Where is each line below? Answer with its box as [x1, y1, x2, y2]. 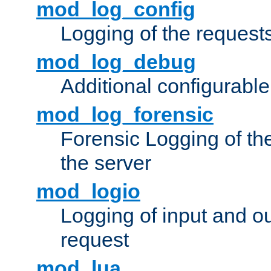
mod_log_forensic [36, 103, 214, 126]
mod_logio [36, 180, 140, 203]
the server [60, 151, 151, 175]
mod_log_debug [36, 50, 196, 74]
